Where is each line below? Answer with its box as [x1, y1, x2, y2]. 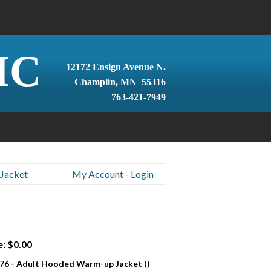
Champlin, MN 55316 [74, 77, 166, 87]
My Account [71, 168, 123, 180]
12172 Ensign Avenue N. [65, 62, 166, 72]
